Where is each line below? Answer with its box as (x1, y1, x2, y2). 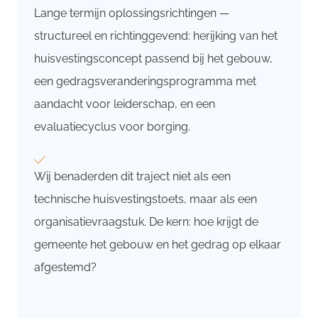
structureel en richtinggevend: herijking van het (34, 28, 278, 43)
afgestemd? (34, 261, 97, 275)
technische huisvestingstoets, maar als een (34, 192, 257, 207)
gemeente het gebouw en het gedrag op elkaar (34, 238, 281, 252)
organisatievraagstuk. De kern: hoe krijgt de (34, 215, 258, 229)
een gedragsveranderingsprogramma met (34, 74, 256, 88)
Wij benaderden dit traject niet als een (34, 170, 231, 184)
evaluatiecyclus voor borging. (34, 119, 190, 133)
